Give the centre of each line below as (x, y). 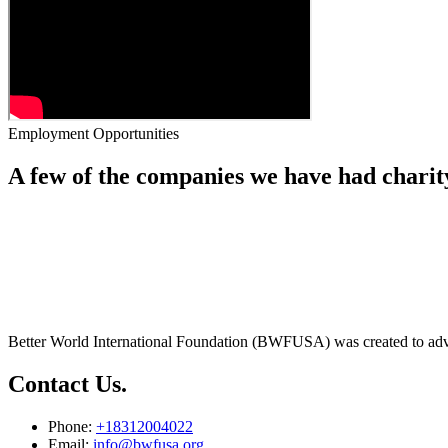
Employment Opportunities (93, 133)
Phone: (72, 427)
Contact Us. (67, 384)
